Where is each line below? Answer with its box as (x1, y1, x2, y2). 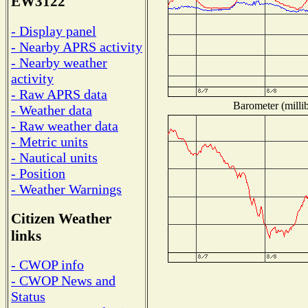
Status (11, 289, 45, 305)
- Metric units (11, 133, 88, 149)
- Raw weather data (11, 118, 118, 133)
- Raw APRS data (11, 86, 107, 102)
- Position (11, 165, 65, 181)
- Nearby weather (11, 54, 107, 70)
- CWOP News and (11, 273, 115, 289)
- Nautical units (11, 149, 98, 165)
